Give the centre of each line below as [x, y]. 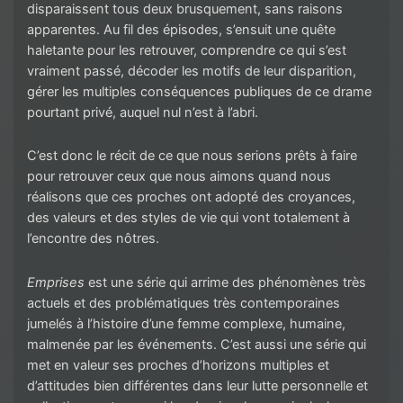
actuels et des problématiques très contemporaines [184, 304]
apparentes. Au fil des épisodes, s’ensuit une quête [181, 29]
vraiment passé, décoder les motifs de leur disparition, [192, 71]
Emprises [56, 283]
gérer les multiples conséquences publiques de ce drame [199, 91]
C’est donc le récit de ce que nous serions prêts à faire [192, 156]
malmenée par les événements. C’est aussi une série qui [197, 345]
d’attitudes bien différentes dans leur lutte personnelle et [197, 386]
